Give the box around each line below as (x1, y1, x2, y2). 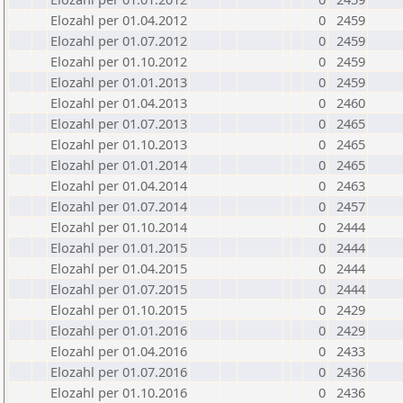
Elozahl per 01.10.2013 (50, 135, 187, 153)
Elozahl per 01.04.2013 (50, 94, 187, 112)
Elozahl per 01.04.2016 (50, 342, 187, 360)
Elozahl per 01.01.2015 (50, 238, 187, 256)
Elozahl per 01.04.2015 (50, 259, 187, 277)
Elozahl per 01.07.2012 (50, 31, 187, 49)
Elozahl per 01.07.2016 (50, 363, 187, 381)
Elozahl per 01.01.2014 (50, 156, 187, 174)
